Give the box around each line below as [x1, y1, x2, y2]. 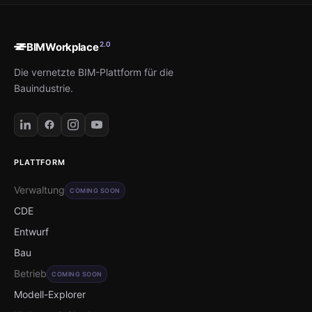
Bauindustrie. [14, 81, 73, 94]
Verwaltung [14, 183, 65, 196]
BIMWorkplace [26, 40, 99, 54]
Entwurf [14, 225, 49, 237]
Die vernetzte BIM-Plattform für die [14, 65, 173, 78]
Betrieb [14, 267, 47, 279]
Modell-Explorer [14, 288, 86, 300]
